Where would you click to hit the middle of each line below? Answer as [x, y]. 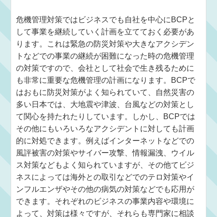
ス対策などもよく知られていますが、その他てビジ [105, 165]
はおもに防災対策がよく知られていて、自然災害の [105, 92]
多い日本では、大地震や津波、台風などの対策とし [105, 104]
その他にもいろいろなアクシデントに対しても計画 [105, 129]
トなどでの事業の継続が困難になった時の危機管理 [105, 56]
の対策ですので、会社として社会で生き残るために [105, 68]
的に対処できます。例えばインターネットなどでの [105, 141]
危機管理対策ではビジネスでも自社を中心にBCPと [106, 20]
